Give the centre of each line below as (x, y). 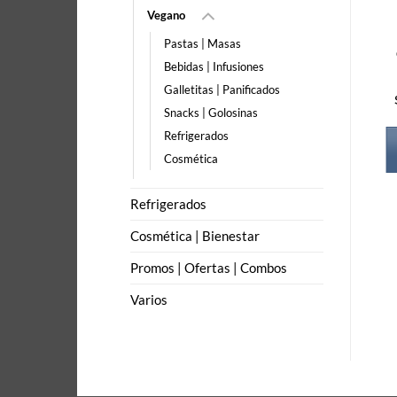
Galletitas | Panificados (222, 89)
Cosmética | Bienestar (195, 236)
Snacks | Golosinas (211, 112)
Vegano (166, 15)
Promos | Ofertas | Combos (209, 268)
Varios (149, 300)
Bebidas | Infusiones (214, 66)
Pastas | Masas (202, 43)
